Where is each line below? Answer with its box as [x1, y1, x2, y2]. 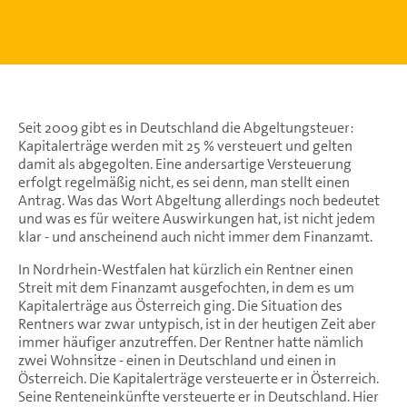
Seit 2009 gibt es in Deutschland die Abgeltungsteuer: [18, 117, 354, 137]
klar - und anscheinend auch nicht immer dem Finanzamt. [18, 226, 372, 246]
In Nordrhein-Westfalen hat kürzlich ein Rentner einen [18, 259, 353, 279]
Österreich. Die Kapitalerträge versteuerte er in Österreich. [18, 368, 379, 388]
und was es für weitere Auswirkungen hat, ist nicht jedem [18, 208, 375, 228]
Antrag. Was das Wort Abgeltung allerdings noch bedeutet [18, 190, 380, 210]
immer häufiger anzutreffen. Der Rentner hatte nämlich [18, 332, 363, 352]
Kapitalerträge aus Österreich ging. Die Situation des [18, 295, 342, 315]
